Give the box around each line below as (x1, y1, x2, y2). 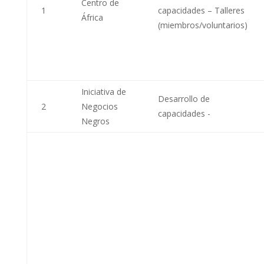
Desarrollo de (157, 93, 210, 104)
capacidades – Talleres (157, 4, 245, 16)
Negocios (81, 100, 118, 112)
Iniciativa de (81, 85, 126, 97)
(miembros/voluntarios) (157, 19, 247, 31)
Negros (81, 115, 110, 127)
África (81, 11, 103, 23)
